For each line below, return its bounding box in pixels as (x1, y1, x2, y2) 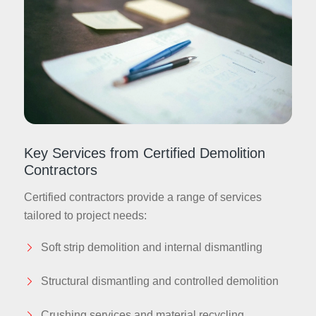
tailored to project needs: (23, 209, 147, 222)
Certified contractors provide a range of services (23, 191, 262, 204)
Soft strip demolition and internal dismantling (40, 241, 262, 254)
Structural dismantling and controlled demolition (40, 275, 279, 288)
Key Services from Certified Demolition (23, 145, 265, 162)
